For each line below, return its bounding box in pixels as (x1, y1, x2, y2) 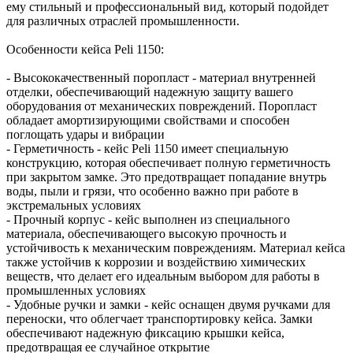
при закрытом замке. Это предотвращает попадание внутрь (6, 170, 326, 184)
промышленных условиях (6, 284, 146, 298)
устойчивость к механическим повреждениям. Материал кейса (6, 241, 345, 255)
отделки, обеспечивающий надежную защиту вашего (6, 85, 293, 99)
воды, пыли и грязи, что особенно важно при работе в (6, 184, 299, 199)
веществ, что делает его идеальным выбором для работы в (6, 269, 320, 284)
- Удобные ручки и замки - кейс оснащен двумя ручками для (6, 298, 330, 312)
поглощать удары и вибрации (6, 128, 165, 142)
